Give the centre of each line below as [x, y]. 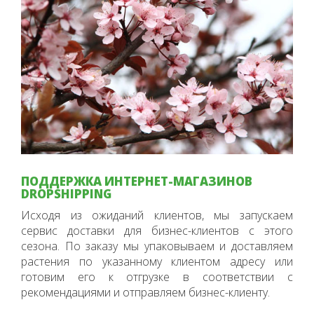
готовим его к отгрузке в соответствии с [157, 277]
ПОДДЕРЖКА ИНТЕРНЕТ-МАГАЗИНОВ [137, 181]
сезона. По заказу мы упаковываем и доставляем [157, 246]
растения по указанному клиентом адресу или [157, 261]
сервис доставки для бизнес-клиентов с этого [157, 230]
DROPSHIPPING [66, 193]
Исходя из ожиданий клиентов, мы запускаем [157, 215]
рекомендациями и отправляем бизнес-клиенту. [145, 292]
